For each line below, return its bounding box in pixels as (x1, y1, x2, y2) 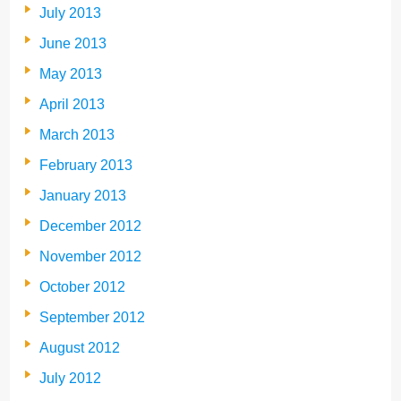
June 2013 (39, 35, 107, 51)
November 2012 (39, 248, 141, 264)
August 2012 (39, 339, 120, 355)
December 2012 (39, 218, 141, 234)
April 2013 (39, 96, 105, 112)
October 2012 (39, 278, 125, 294)
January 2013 (39, 187, 126, 203)
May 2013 (39, 65, 102, 81)
